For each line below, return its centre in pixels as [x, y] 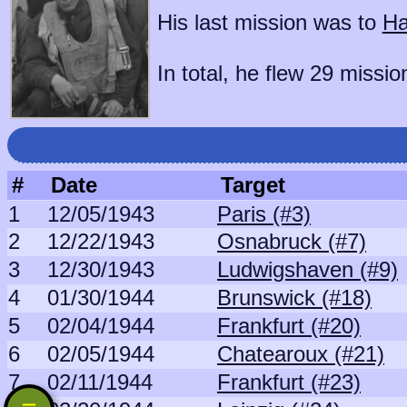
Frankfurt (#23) [289, 382]
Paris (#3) [264, 214]
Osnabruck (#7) [292, 241]
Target [253, 185]
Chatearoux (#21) [301, 354]
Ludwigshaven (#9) [308, 269]
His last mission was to [269, 22]
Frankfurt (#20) [289, 326]
